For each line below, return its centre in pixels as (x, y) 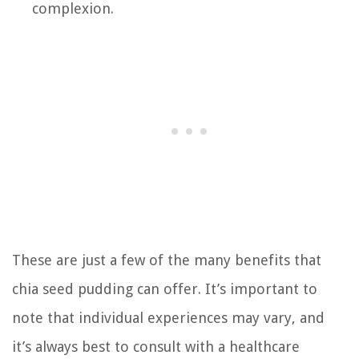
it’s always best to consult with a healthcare (156, 346)
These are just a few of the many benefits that (167, 260)
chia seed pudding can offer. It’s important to (165, 288)
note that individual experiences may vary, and (168, 317)
